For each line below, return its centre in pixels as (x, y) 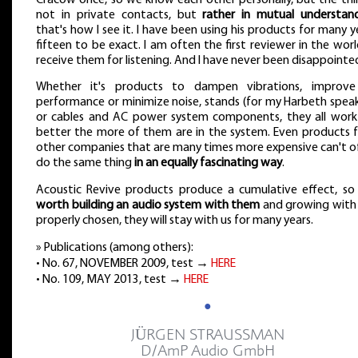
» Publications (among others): (115, 247)
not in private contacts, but (119, 15)
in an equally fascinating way (208, 163)
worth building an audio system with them (148, 206)
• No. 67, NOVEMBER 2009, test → (123, 263)
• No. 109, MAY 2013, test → (110, 279)
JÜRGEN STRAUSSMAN (208, 335)
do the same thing (85, 163)
